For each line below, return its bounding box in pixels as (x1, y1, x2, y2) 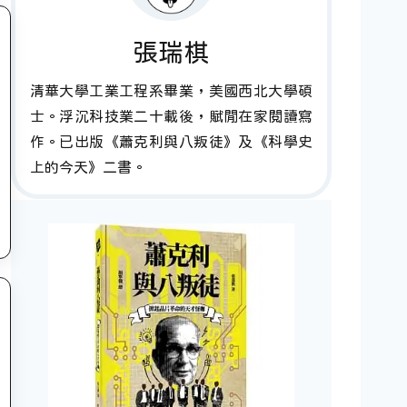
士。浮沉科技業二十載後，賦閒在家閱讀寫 (29, 107, 313, 126)
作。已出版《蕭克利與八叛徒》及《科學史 (29, 133, 313, 152)
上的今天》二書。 (29, 158, 146, 177)
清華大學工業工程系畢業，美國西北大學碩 (29, 82, 313, 101)
